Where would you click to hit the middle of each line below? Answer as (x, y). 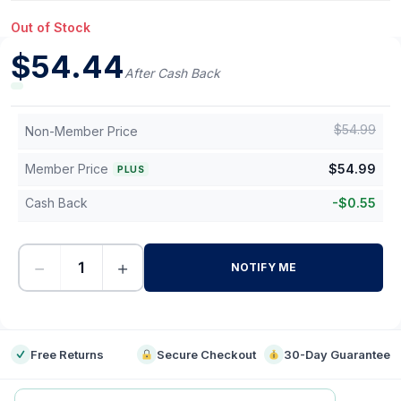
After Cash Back (172, 73)
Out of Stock (51, 27)
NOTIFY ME (264, 267)
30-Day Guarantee (337, 354)
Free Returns (67, 354)
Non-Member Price (81, 131)
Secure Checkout (207, 354)
